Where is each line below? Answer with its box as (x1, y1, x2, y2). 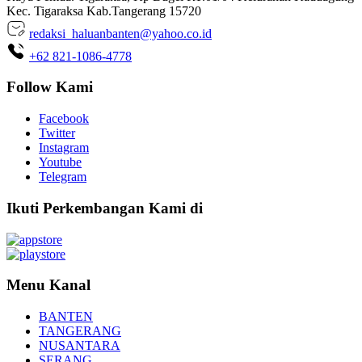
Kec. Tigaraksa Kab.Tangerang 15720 (6, 3, 201, 18)
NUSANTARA (39, 338, 120, 352)
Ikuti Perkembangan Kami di (6, 199, 203, 217)
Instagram (39, 141, 89, 155)
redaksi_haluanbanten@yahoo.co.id (29, 26, 212, 40)
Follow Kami (6, 78, 93, 96)
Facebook (39, 112, 89, 126)
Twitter (39, 126, 75, 141)
